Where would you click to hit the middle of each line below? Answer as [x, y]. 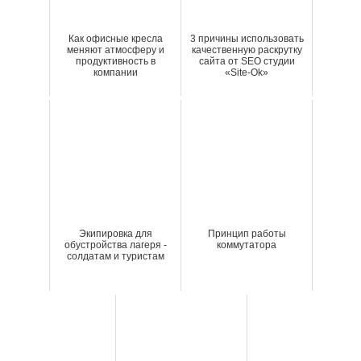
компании [115, 72]
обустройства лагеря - [115, 245]
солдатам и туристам [115, 256]
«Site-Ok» [247, 72]
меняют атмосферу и [115, 50]
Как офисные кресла [115, 38]
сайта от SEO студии [247, 61]
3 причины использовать [247, 38]
